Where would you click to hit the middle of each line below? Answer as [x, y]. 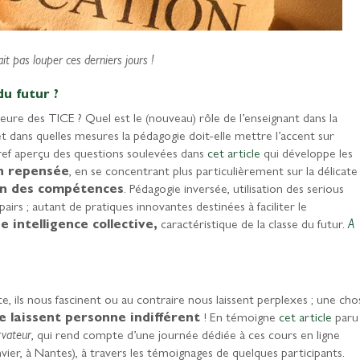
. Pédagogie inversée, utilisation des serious [234, 188]
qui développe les [308, 152]
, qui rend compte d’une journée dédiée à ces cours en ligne [186, 334]
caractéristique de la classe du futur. [253, 223]
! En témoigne [241, 316]
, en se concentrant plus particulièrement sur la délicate [213, 170]
